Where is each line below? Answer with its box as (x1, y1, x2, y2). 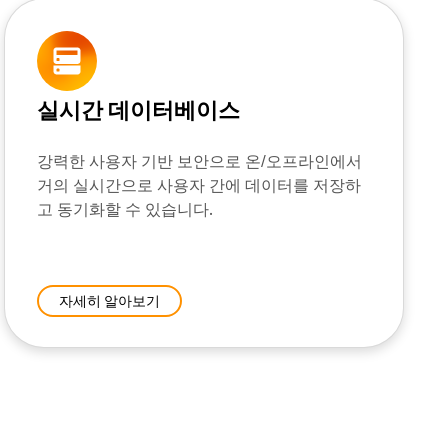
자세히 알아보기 (59, 292, 160, 310)
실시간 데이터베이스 (37, 97, 240, 124)
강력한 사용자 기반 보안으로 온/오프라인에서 (37, 152, 362, 172)
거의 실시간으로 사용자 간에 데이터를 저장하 (37, 176, 361, 196)
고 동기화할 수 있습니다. (37, 200, 213, 220)
